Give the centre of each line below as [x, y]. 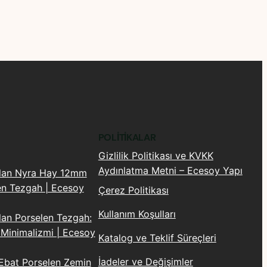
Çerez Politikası [133, 190]
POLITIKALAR [127, 137]
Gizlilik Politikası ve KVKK [156, 156]
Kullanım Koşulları [137, 214]
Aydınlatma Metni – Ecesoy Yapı [170, 170]
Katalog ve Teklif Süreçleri [157, 237]
